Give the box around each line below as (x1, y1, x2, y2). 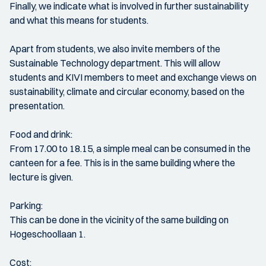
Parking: (9, 199, 43, 211)
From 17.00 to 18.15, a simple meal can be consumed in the (9, 142, 251, 154)
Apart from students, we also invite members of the (9, 43, 220, 55)
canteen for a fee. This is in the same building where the (9, 157, 235, 169)
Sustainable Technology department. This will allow (9, 57, 220, 69)
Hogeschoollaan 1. (9, 228, 85, 240)
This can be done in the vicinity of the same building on (9, 214, 229, 226)
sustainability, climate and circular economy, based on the (9, 85, 245, 97)
